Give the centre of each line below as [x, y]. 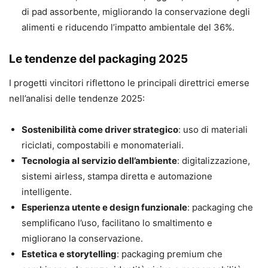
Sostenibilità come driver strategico [100, 129]
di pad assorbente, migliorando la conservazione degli [136, 11]
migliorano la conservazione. [82, 238]
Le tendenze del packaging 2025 [98, 59]
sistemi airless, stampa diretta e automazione [117, 176]
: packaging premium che [170, 254]
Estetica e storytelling [69, 254]
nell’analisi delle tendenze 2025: [77, 98]
